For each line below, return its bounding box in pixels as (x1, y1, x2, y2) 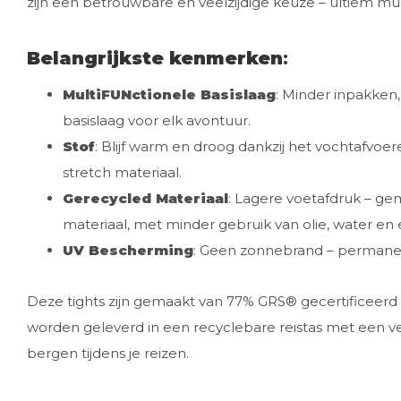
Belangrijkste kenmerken (27, 47, 283, 69)
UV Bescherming (63, 242, 193, 259)
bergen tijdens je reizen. (27, 345, 189, 362)
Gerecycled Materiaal (63, 190, 228, 207)
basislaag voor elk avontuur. (63, 112, 251, 129)
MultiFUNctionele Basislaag (63, 86, 276, 103)
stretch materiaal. (63, 164, 182, 181)
